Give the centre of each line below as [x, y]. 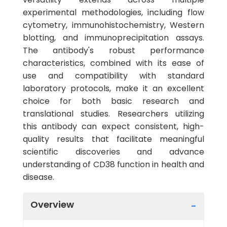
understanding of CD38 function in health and [113, 164]
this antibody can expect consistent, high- [113, 126]
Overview [52, 204]
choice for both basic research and [113, 101]
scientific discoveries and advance [113, 152]
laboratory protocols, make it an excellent [113, 88]
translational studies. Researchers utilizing [113, 114]
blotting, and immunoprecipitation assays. [113, 38]
